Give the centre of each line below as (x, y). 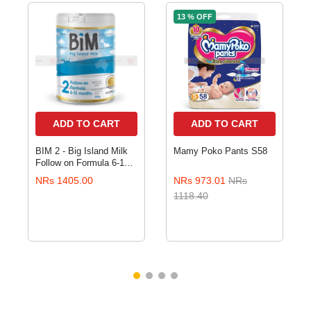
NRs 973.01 (201, 181)
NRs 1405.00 (64, 181)
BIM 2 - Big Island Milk (82, 151)
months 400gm (65, 175)
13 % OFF (195, 17)
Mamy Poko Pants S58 (220, 151)
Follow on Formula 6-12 (82, 163)
